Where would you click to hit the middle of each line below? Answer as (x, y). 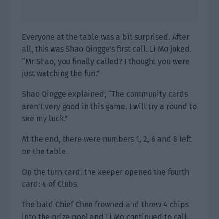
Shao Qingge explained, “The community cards (105, 94)
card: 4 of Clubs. (50, 184)
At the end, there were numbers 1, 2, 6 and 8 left (107, 139)
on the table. (45, 151)
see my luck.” (45, 119)
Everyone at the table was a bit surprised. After (106, 37)
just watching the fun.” (61, 74)
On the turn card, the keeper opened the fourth (106, 172)
